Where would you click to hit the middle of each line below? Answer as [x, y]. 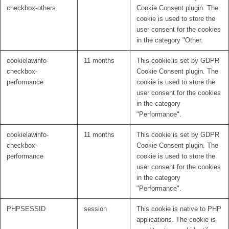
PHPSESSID [26, 209]
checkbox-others [31, 8]
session [95, 209]
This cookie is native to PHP [179, 209]
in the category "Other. [170, 40]
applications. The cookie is [176, 220]
